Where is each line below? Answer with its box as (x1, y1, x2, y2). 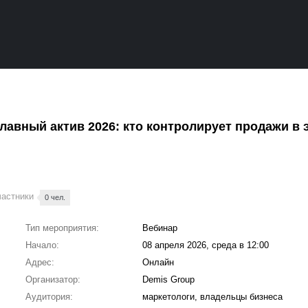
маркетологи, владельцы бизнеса (142, 291, 283, 302)
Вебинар (142, 223, 177, 233)
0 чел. (45, 193, 66, 201)
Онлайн (142, 257, 174, 267)
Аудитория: (25, 291, 73, 302)
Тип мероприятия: (25, 223, 99, 233)
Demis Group (142, 274, 195, 285)
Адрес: (25, 257, 54, 267)
